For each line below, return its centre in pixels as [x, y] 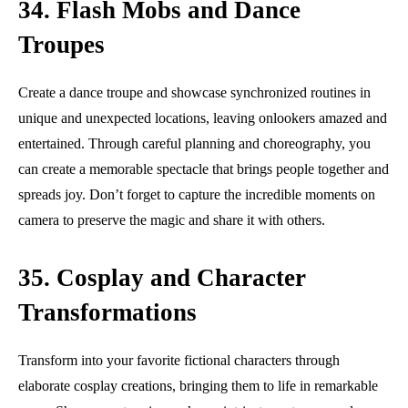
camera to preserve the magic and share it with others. [172, 219]
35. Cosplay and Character [162, 277]
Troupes [61, 44]
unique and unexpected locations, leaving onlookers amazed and [203, 117]
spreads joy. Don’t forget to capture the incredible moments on [197, 194]
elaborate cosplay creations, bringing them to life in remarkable [198, 385]
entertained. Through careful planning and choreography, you [194, 143]
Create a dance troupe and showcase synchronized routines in [194, 92]
